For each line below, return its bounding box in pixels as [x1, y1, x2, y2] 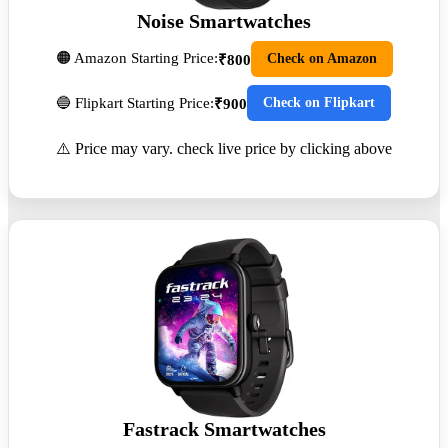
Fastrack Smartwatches [122, 418, 326, 441]
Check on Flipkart [262, 95, 375, 111]
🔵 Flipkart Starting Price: [55, 94, 214, 111]
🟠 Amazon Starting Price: [55, 49, 218, 66]
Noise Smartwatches [137, 10, 311, 33]
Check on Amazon [266, 51, 377, 67]
